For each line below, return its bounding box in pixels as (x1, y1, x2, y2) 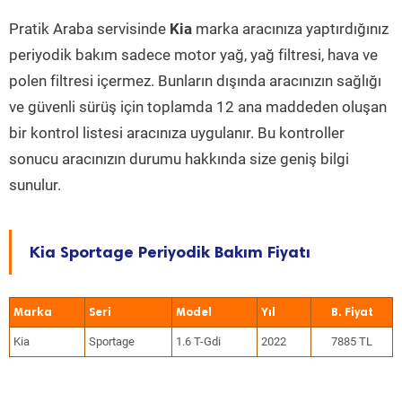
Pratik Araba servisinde (9, 20, 170, 38)
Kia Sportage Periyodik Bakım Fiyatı (30, 242, 310, 262)
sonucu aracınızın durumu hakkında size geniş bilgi (9, 150, 349, 168)
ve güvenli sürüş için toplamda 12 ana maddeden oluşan (9, 98, 387, 116)
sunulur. (9, 176, 61, 194)
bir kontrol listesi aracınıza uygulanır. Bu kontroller (9, 124, 345, 142)
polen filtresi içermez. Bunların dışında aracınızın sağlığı (9, 72, 381, 90)
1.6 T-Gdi (176, 335, 221, 348)
